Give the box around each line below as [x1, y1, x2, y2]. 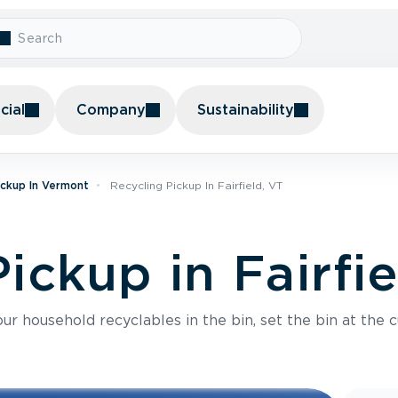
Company [76, 101, 146, 118]
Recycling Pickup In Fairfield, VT [110, 179, 283, 192]
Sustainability [197, 101, 294, 118]
